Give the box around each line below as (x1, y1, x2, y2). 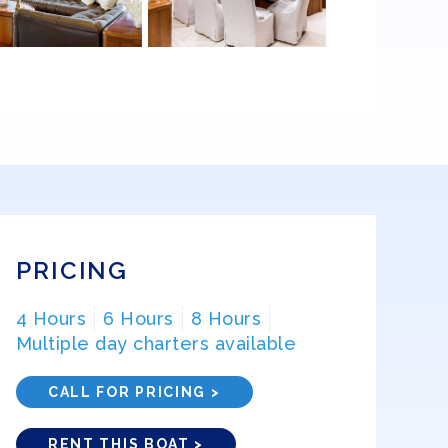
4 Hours (15, 308, 87, 330)
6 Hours (103, 308, 174, 330)
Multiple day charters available (15, 333, 297, 355)
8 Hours (190, 308, 262, 330)
